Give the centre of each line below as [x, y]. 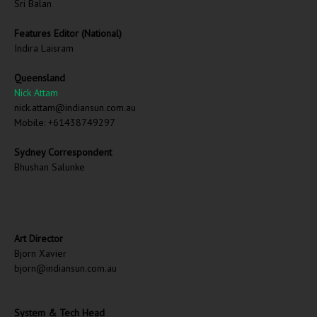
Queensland [40, 78]
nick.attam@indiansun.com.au [75, 108]
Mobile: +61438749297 [65, 122]
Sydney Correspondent [63, 152]
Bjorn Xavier [40, 253]
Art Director [39, 238]
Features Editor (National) [68, 33]
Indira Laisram [44, 48]
